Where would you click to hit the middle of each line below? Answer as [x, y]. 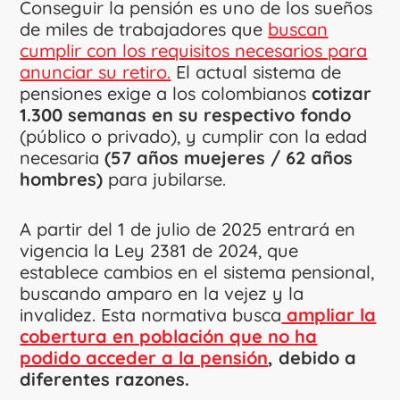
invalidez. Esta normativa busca [151, 314]
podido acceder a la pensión [144, 357]
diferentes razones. [105, 379]
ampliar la [329, 314]
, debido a [312, 357]
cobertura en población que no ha [169, 336]
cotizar [339, 93]
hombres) [62, 179]
